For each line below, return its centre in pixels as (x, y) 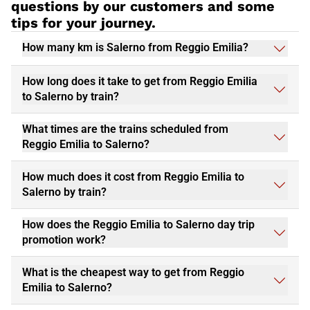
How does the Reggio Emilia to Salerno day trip (138, 225)
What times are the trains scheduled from (125, 129)
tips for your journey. (83, 23)
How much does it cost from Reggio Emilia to (133, 177)
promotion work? (64, 240)
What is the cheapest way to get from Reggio (133, 273)
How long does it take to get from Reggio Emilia (140, 82)
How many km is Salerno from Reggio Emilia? (135, 48)
